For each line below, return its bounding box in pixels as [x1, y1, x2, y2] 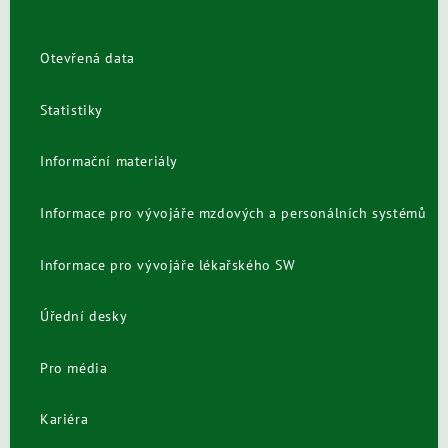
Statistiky [40, 100, 103, 119]
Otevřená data [40, 49, 135, 68]
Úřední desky [40, 307, 128, 326]
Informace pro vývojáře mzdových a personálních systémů [40, 203, 427, 222]
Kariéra [40, 410, 89, 429]
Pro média [40, 358, 108, 377]
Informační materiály [40, 152, 178, 171]
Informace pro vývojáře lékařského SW [40, 255, 296, 274]
